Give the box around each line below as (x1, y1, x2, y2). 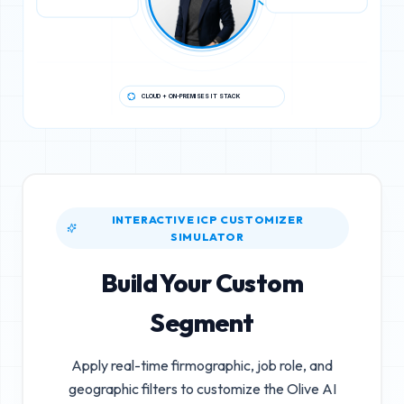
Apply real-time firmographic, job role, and (71, 355, 333, 374)
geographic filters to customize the (68, 379, 287, 398)
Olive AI (286, 379, 336, 398)
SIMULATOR (170, 229, 244, 243)
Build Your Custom (100, 266, 304, 298)
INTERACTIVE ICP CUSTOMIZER (111, 212, 304, 226)
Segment (150, 306, 254, 338)
